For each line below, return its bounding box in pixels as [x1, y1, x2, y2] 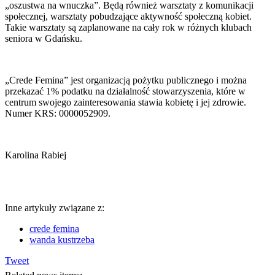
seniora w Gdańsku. [5, 33, 82, 44]
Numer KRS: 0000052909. [5, 107, 110, 118]
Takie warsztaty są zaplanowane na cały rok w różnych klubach [5, 21, 252, 33]
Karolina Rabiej [5, 149, 66, 160]
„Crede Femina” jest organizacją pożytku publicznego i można [5, 74, 247, 85]
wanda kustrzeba [29, 234, 95, 245]
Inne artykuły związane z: [5, 202, 104, 213]
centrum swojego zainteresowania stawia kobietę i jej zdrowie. [5, 96, 246, 107]
